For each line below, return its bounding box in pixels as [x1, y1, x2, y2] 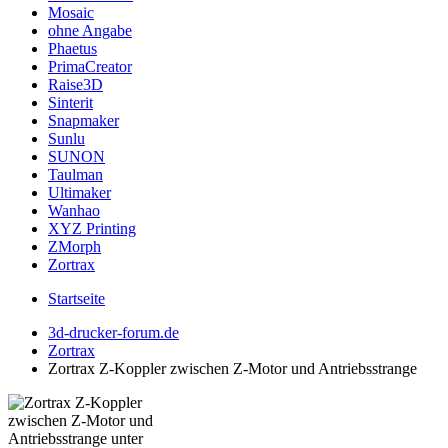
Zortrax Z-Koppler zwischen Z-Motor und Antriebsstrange [48, 360, 417, 377]
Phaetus [48, 40, 97, 57]
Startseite [48, 290, 105, 307]
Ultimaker [48, 184, 111, 201]
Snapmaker [48, 112, 119, 129]
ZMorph [48, 238, 101, 255]
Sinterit [48, 94, 93, 111]
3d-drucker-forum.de [48, 324, 179, 341]
